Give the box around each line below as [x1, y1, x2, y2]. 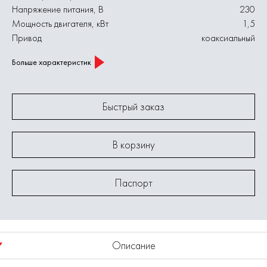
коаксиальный [201, 32, 255, 44]
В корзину [112, 138, 155, 151]
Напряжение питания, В [12, 3, 104, 15]
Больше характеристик [12, 56, 91, 67]
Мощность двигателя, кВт [12, 17, 108, 30]
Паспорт [114, 176, 153, 190]
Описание [111, 238, 156, 252]
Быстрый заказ [103, 100, 164, 113]
